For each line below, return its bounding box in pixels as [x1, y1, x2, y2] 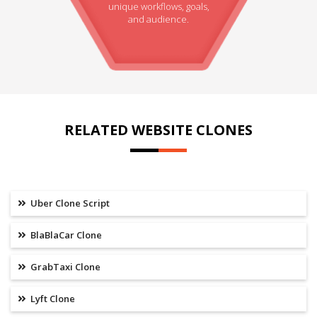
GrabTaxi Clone [28, 260, 100, 274]
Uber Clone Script [28, 197, 110, 210]
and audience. [128, 12, 189, 25]
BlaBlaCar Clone [28, 229, 102, 242]
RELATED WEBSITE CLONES [64, 120, 253, 139]
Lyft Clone [28, 292, 75, 306]
